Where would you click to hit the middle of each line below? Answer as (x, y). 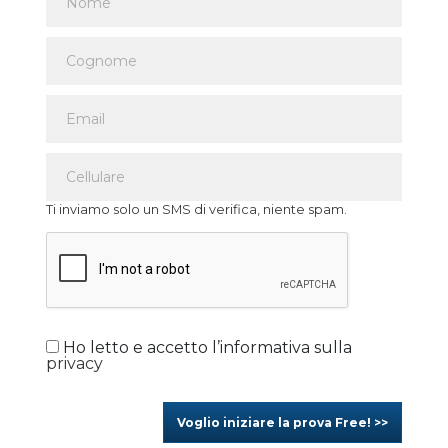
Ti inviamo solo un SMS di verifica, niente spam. (196, 210)
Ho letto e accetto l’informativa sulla (205, 348)
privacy (74, 364)
